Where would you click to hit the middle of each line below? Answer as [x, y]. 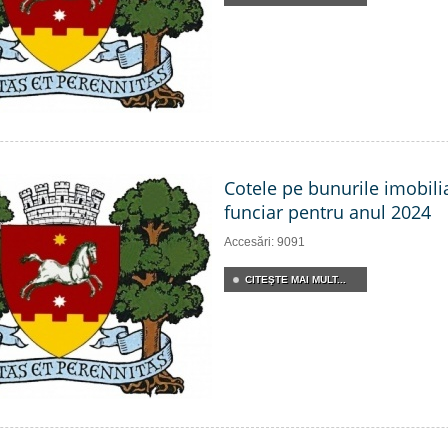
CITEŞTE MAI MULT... [295, 279]
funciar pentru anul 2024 [327, 212]
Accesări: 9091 [264, 242]
